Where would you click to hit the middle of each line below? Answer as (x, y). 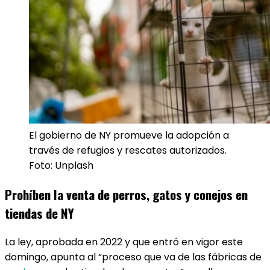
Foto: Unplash (61, 165)
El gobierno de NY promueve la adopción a (129, 135)
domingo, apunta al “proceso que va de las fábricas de (133, 257)
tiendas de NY (39, 213)
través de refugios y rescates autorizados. (128, 150)
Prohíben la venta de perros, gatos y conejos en (126, 194)
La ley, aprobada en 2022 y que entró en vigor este (124, 242)
